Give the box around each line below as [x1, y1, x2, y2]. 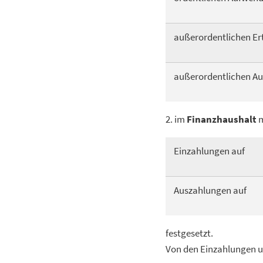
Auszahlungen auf [174, 184, 247, 197]
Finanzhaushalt [187, 113, 257, 126]
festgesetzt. [166, 227, 213, 240]
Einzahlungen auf [174, 144, 245, 157]
